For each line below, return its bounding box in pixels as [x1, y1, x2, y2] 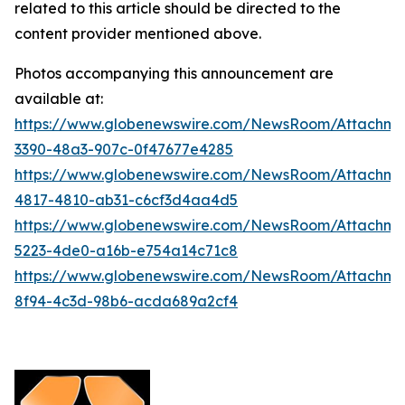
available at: [14, 89, 103, 108]
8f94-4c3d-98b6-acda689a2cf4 [14, 292, 238, 310]
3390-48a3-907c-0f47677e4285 [14, 140, 233, 158]
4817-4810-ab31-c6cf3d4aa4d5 [14, 191, 238, 209]
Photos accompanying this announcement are [14, 64, 334, 82]
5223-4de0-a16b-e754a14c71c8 [14, 241, 238, 259]
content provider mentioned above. [14, 24, 261, 42]
